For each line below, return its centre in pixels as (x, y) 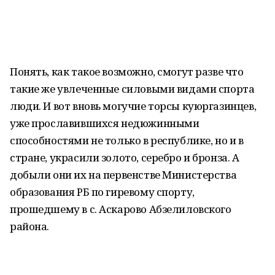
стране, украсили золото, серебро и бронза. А (125, 157)
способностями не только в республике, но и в (127, 140)
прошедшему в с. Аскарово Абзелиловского (121, 209)
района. (30, 226)
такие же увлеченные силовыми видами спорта (132, 89)
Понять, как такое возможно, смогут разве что (127, 72)
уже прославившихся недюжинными (105, 123)
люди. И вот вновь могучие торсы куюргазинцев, (133, 106)
